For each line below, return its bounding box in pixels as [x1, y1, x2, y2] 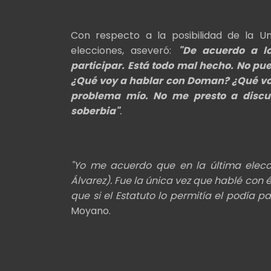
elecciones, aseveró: [71, 44, 178, 58]
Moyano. [71, 204, 111, 218]
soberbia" [71, 104, 120, 119]
